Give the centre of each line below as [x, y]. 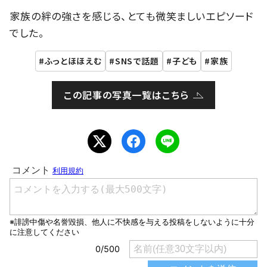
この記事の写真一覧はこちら [126, 94]
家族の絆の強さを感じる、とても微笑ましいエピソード [132, 15]
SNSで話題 [137, 60]
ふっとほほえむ [73, 60]
